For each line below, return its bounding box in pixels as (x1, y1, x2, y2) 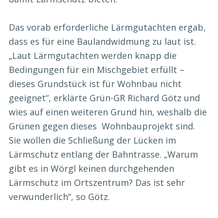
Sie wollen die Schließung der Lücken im (9, 134, 176, 146)
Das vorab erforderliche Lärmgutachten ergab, (9, 21, 206, 34)
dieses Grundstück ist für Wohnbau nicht (9, 78, 182, 90)
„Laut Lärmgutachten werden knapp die (9, 50, 177, 62)
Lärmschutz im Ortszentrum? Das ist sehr (9, 177, 185, 189)
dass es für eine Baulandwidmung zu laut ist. (9, 36, 196, 48)
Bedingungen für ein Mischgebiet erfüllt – (9, 64, 184, 76)
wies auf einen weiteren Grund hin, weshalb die (9, 106, 207, 118)
